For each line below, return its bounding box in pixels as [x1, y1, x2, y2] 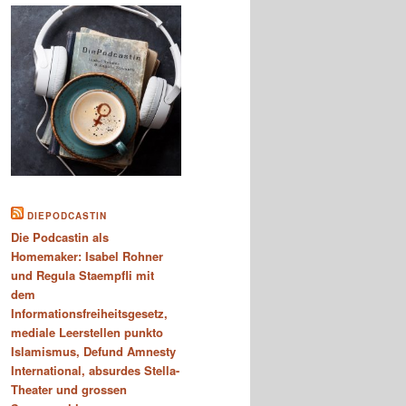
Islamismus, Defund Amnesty [11, 343, 176, 361]
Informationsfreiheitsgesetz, [11, 304, 168, 323]
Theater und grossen [11, 381, 127, 399]
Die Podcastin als [11, 228, 109, 246]
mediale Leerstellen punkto [11, 324, 163, 342]
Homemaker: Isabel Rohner [11, 247, 163, 266]
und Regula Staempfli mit [11, 266, 154, 285]
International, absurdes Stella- [11, 362, 179, 380]
